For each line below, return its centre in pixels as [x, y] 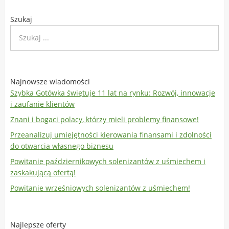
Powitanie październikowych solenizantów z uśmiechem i [108, 161]
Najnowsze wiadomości [50, 82]
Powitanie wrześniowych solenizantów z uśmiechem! [100, 188]
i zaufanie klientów [42, 104]
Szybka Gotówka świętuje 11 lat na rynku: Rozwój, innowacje [112, 93]
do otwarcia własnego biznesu [62, 146]
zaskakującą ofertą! [43, 173]
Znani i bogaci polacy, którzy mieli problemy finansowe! [104, 119]
